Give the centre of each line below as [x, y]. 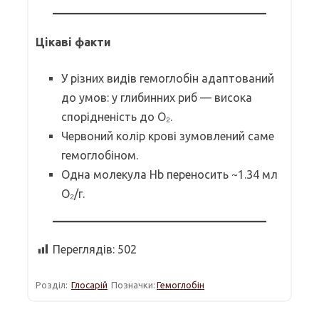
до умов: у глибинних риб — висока [157, 97]
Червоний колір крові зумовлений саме [168, 136]
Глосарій [89, 284]
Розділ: [53, 284]
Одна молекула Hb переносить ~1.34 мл [169, 174]
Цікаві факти [73, 42]
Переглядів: [84, 249]
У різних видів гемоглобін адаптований [168, 78]
